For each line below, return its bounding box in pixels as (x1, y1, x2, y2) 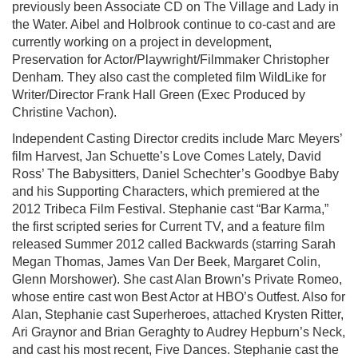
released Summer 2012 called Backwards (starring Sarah (12, 237, 336, 251)
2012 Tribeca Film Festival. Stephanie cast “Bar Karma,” (12, 202, 328, 216)
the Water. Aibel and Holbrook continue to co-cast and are (12, 18, 336, 31)
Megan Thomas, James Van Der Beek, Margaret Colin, (12, 255, 320, 268)
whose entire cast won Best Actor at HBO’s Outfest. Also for (12, 290, 345, 304)
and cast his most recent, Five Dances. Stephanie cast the (12, 343, 339, 356)
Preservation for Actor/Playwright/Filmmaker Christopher (12, 53, 329, 66)
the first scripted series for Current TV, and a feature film (12, 220, 324, 233)
